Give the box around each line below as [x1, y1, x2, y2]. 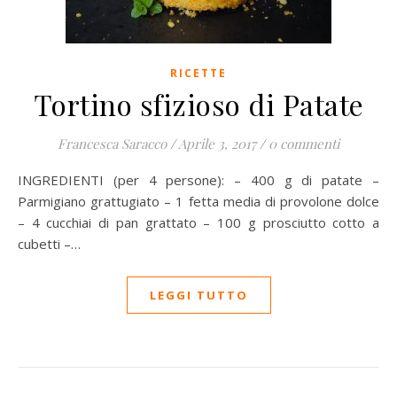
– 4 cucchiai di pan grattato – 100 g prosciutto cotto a [18, 214, 379, 231]
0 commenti [269, 135, 339, 152]
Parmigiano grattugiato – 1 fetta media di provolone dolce [18, 192, 379, 210]
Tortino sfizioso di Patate [33, 85, 364, 123]
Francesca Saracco [58, 135, 167, 152]
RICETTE [170, 66, 227, 81]
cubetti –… [18, 235, 81, 253]
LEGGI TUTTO [149, 287, 248, 303]
